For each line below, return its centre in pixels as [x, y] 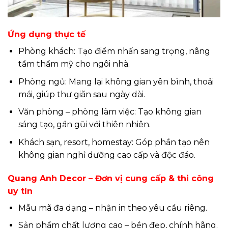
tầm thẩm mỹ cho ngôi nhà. [74, 64]
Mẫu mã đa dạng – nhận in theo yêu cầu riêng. [112, 208]
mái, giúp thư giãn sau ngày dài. [81, 94]
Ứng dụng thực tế [47, 35]
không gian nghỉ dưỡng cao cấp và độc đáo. [107, 155]
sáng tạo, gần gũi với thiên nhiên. [84, 125]
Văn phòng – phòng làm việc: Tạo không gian [110, 112]
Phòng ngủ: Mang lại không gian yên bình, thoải [116, 81]
